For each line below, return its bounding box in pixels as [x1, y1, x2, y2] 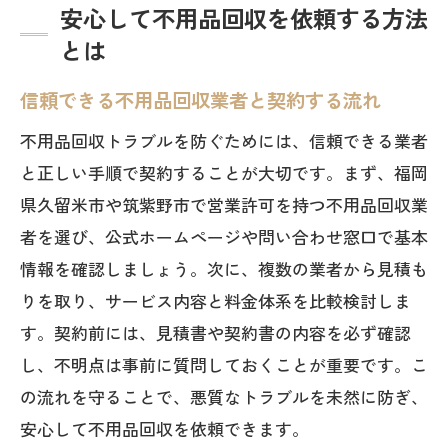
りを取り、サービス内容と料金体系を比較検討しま [20, 288, 411, 313]
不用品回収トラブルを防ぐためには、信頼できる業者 [20, 128, 428, 153]
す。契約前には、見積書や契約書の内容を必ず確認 [20, 320, 411, 345]
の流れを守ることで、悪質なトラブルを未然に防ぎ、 [20, 384, 428, 409]
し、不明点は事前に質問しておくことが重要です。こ [20, 352, 428, 377]
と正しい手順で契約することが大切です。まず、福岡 [20, 160, 428, 185]
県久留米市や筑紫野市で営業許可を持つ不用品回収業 [20, 192, 428, 217]
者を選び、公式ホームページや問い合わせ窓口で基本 [20, 224, 428, 249]
